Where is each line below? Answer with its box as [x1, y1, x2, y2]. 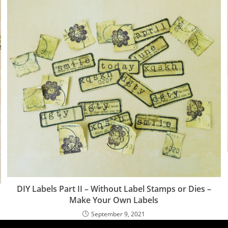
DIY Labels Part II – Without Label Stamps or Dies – [16, 183, 211, 194]
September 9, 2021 [91, 209, 146, 218]
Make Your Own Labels [69, 194, 159, 206]
